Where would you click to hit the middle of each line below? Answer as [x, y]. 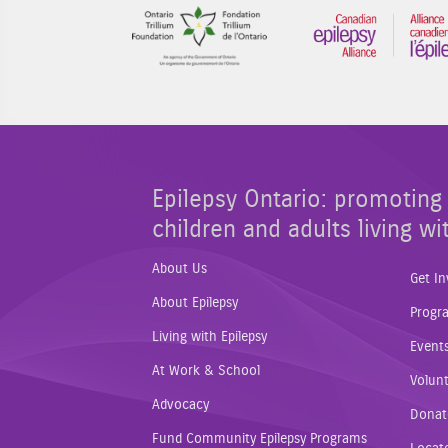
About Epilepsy [195, 302]
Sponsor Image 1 [326, 18]
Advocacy [180, 404]
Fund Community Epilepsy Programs [259, 438]
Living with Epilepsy [209, 336]
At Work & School [206, 370]
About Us [179, 268]
